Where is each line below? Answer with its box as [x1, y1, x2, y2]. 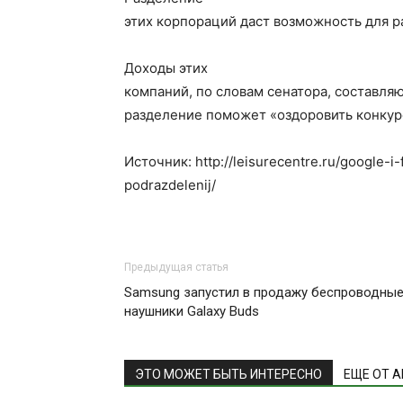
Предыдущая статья [124, 260, 228, 273]
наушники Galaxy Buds [124, 302, 259, 319]
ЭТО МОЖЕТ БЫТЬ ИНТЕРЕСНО [135, 366, 322, 381]
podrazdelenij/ [124, 175, 216, 193]
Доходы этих [124, 58, 208, 76]
